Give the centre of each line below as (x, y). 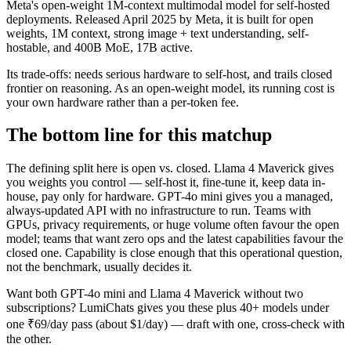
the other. (29, 339)
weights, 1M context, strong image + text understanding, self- (157, 33)
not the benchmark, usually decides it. (99, 267)
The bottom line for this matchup (139, 135)
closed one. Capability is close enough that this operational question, (174, 253)
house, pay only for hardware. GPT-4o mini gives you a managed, (170, 197)
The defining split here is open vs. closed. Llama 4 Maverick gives (170, 168)
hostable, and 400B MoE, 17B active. (100, 47)
